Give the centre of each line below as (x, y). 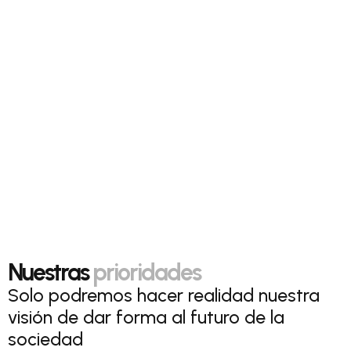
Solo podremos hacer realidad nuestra (164, 295)
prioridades (147, 272)
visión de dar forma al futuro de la (146, 317)
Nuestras (50, 272)
